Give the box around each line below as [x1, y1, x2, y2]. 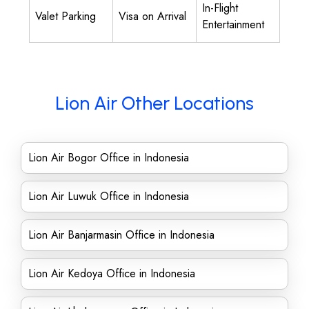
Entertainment [202, 17, 264, 32]
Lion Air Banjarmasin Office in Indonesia [28, 227, 215, 243]
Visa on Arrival [119, 8, 186, 24]
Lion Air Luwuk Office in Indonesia [28, 188, 189, 204]
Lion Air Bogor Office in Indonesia [28, 150, 189, 166]
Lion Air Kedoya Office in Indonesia [28, 266, 195, 281]
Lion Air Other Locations [55, 92, 254, 114]
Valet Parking [35, 8, 96, 24]
